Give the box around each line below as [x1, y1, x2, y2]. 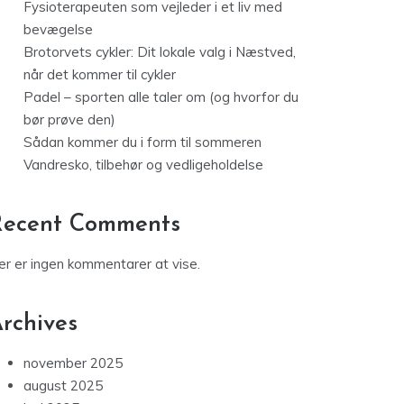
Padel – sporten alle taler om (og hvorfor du [23, 88, 298, 106]
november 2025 [23, 354, 123, 372]
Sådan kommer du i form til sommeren [23, 133, 262, 151]
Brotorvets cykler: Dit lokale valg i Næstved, [23, 43, 296, 61]
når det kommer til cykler [23, 66, 176, 84]
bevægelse [23, 21, 93, 39]
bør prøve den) [23, 111, 115, 129]
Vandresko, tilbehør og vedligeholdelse [23, 156, 263, 174]
